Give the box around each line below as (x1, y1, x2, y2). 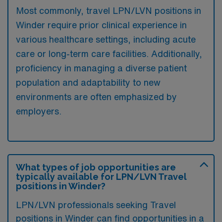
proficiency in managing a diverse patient (16, 63, 187, 72)
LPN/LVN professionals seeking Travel (16, 200, 176, 209)
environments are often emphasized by (16, 92, 177, 101)
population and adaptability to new (16, 78, 161, 87)
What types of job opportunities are (16, 162, 176, 172)
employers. (16, 107, 61, 115)
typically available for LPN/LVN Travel (16, 171, 187, 182)
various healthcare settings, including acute (16, 35, 196, 44)
